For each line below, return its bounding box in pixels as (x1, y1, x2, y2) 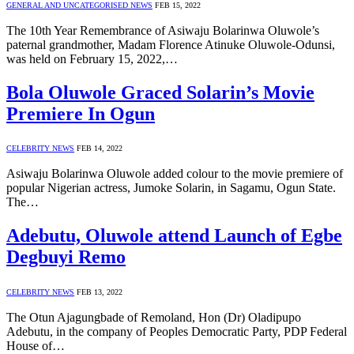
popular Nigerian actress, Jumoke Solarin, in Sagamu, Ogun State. (6, 181, 336, 195)
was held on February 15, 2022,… (6, 51, 178, 66)
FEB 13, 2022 (77, 288, 122, 297)
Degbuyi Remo (6, 247, 126, 268)
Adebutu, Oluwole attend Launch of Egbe (6, 225, 342, 247)
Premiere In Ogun (6, 103, 155, 124)
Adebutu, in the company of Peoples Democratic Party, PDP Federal (6, 325, 347, 339)
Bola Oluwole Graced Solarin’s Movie (6, 81, 314, 103)
